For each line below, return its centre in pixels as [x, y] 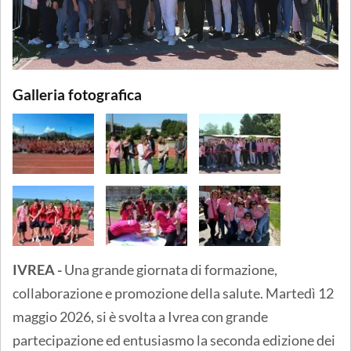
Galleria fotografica [77, 94]
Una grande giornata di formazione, [171, 269]
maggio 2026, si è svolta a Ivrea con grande [140, 316]
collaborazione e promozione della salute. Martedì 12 [173, 293]
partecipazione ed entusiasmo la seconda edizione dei [174, 340]
